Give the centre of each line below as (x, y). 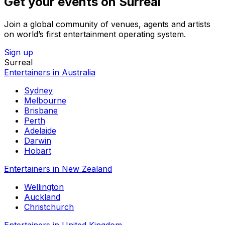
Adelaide (40, 130)
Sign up (19, 52)
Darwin (38, 140)
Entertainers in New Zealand (58, 168)
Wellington (44, 187)
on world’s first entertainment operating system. (95, 34)
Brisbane (41, 110)
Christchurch (49, 207)
